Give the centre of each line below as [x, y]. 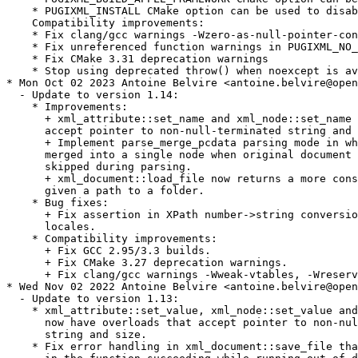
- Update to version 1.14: [93, 95]
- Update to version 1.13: [93, 299]
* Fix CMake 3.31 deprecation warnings [137, 59]
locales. [51, 227]
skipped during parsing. [99, 167]
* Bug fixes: [58, 203]
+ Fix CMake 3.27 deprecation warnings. [147, 263]
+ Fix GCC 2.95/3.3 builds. [109, 251]
